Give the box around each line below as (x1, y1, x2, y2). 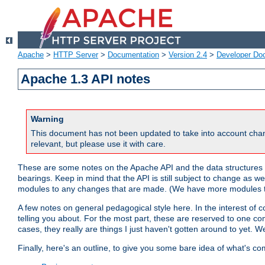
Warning (31, 114, 64, 124)
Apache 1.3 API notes (21, 72, 151, 87)
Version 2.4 (169, 50, 207, 60)
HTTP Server (53, 50, 98, 60)
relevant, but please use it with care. (31, 139, 166, 149)
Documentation (108, 50, 159, 60)
